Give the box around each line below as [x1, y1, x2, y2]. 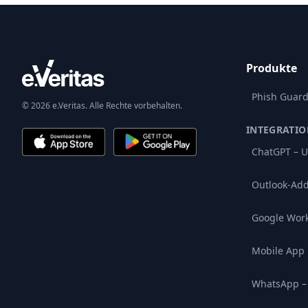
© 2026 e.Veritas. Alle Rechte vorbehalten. [22, 100, 182, 112]
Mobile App [252, 244, 305, 257]
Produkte [246, 60, 297, 76]
